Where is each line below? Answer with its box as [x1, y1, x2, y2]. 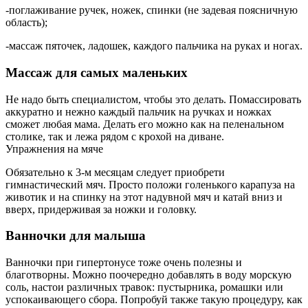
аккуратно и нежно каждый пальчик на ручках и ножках [5, 105, 272, 118]
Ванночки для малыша [5, 228, 146, 243]
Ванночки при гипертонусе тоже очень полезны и [5, 256, 242, 268]
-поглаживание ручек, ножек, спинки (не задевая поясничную [5, 4, 298, 16]
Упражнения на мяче [5, 142, 103, 155]
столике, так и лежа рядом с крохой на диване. [5, 130, 224, 142]
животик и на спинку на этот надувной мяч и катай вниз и [5, 190, 283, 203]
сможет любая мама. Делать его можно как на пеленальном [5, 118, 284, 130]
